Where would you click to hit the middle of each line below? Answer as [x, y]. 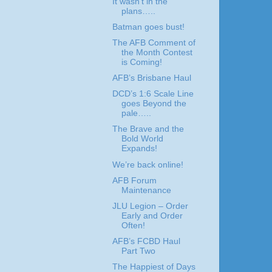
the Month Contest [157, 53]
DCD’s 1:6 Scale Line [153, 94]
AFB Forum [134, 180]
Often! [133, 225]
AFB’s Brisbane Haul [151, 78]
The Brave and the [148, 129]
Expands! [139, 149]
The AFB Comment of [154, 43]
